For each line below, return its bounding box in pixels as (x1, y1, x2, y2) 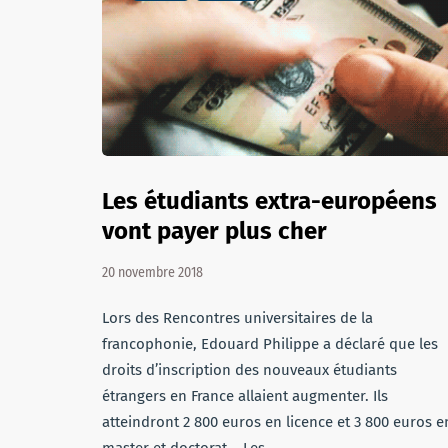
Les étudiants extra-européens (102, 187, 437, 215)
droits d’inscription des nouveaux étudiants (102, 361, 397, 379)
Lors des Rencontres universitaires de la (102, 309, 373, 327)
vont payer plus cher (102, 217, 327, 245)
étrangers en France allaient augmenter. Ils (102, 387, 388, 405)
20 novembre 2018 (102, 264, 203, 281)
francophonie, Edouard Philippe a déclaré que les (102, 335, 438, 353)
